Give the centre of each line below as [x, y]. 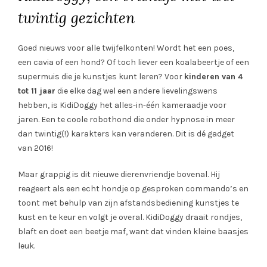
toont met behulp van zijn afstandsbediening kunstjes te [128, 203]
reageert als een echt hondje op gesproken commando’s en [133, 188]
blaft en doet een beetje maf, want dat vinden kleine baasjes [133, 231]
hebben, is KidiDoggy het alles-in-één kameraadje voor [122, 105]
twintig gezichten [76, 18]
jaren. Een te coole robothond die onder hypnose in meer [126, 119]
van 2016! [35, 148]
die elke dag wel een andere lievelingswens [136, 91]
